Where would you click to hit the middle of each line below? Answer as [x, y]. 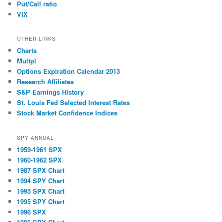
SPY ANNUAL [36, 138]
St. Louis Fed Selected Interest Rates [74, 103]
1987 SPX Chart [41, 170]
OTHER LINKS [37, 39]
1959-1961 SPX [40, 149]
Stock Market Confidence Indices [67, 113]
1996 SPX [32, 212]
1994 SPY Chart [41, 180]
